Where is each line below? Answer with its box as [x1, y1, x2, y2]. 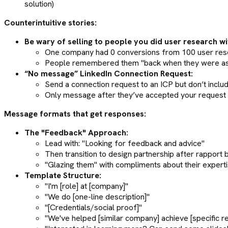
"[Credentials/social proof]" [45, 202, 142, 213]
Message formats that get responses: [4, 108, 146, 119]
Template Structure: [24, 169, 101, 181]
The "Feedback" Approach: [24, 127, 128, 138]
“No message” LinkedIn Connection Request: [24, 68, 193, 79]
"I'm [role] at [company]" [45, 180, 128, 191]
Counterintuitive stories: [4, 17, 97, 28]
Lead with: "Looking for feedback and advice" [45, 137, 205, 149]
